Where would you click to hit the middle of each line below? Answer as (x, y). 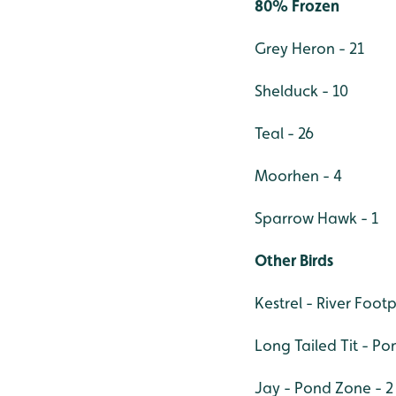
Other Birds (294, 260)
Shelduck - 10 (301, 91)
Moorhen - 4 (298, 175)
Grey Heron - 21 (309, 48)
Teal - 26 (284, 133)
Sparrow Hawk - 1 (316, 218)
